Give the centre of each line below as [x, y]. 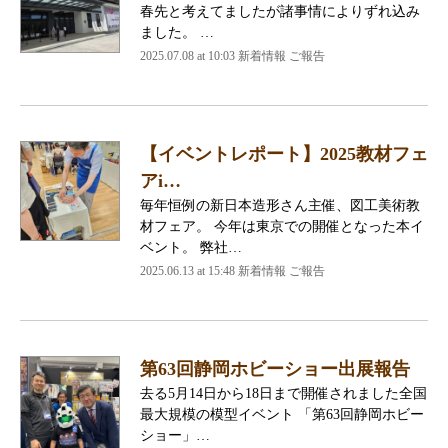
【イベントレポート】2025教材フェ [284, 153]
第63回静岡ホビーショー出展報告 [275, 368]
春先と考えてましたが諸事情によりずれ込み [280, 11]
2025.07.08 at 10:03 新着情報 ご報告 [232, 55]
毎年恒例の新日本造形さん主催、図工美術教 [280, 205]
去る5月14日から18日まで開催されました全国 [283, 393]
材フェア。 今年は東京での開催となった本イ [282, 226]
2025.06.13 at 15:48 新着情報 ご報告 [232, 270]
